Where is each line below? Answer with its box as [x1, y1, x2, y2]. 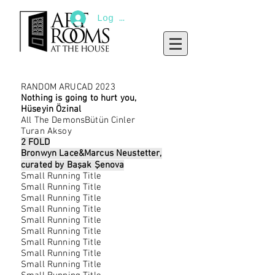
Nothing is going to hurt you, [21, 93, 137, 104]
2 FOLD [21, 137, 50, 148]
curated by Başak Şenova [21, 160, 125, 171]
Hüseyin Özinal [21, 104, 82, 115]
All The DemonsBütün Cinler [21, 115, 135, 126]
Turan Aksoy [21, 126, 72, 137]
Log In [96, 13, 130, 24]
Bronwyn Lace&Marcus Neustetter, [21, 148, 162, 159]
